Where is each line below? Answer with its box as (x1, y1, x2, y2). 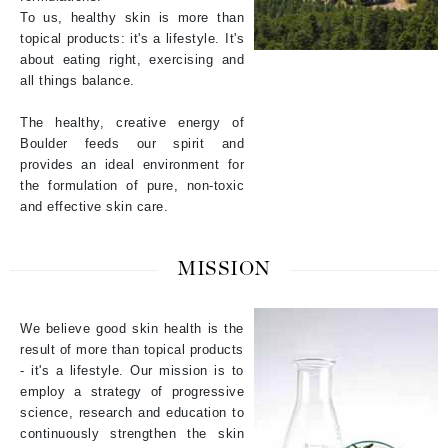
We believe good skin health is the (20, 320, 244, 336)
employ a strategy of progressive (20, 383, 244, 399)
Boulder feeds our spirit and (20, 135, 244, 151)
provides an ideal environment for (20, 156, 244, 172)
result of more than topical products (20, 341, 244, 357)
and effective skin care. (20, 198, 168, 214)
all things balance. (20, 72, 135, 88)
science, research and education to (20, 404, 244, 420)
